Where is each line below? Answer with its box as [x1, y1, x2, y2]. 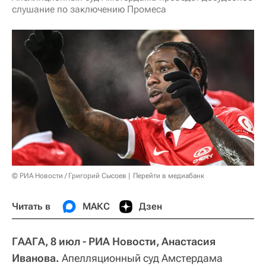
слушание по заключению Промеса [12, 4, 166, 15]
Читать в [12, 200, 50, 212]
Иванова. [12, 251, 62, 264]
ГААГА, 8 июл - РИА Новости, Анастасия [12, 235, 216, 248]
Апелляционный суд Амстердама [62, 251, 223, 264]
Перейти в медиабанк [133, 171, 204, 180]
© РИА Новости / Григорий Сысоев [12, 171, 126, 180]
